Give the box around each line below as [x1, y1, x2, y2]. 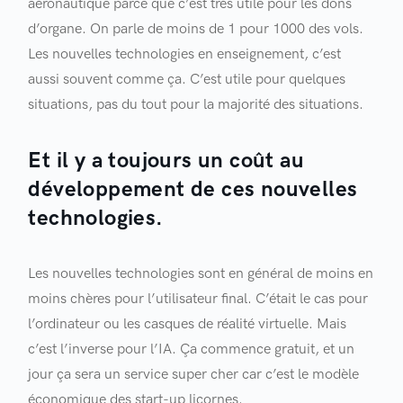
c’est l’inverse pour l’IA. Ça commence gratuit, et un [28, 341, 355, 358]
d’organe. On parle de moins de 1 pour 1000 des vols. [28, 21, 364, 38]
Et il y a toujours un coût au [28, 148, 304, 174]
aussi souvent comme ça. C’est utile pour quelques [28, 71, 346, 88]
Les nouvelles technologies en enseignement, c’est [28, 46, 342, 63]
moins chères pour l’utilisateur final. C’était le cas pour [28, 291, 369, 308]
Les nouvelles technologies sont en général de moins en [28, 265, 374, 282]
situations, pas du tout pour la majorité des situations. [28, 96, 364, 113]
